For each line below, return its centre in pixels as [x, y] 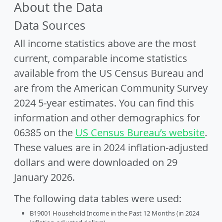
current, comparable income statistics [101, 58]
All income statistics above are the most [105, 43]
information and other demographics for [107, 118]
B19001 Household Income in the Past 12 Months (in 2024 [114, 213]
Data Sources [50, 25]
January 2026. [44, 177]
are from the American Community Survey [111, 88]
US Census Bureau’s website [140, 133]
